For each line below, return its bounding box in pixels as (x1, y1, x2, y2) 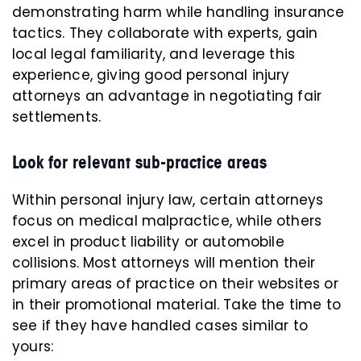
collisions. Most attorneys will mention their (12, 253, 316, 273)
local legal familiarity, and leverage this (12, 44, 296, 64)
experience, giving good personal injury (12, 65, 290, 85)
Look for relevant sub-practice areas (12, 151, 267, 174)
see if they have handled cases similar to (12, 316, 308, 336)
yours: (12, 337, 54, 357)
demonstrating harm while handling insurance (12, 2, 345, 23)
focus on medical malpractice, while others (12, 211, 322, 231)
